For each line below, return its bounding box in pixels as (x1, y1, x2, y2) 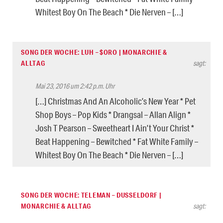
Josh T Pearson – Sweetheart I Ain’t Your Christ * (35, 122, 194, 133)
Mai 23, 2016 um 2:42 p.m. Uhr (35, 81, 114, 91)
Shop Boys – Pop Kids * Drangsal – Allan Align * (35, 109, 191, 120)
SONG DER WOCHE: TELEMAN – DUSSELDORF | (21, 190, 162, 200)
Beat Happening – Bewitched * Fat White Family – (35, 135, 198, 147)
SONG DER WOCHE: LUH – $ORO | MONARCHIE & (21, 47, 167, 57)
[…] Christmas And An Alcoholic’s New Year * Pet (35, 95, 196, 107)
